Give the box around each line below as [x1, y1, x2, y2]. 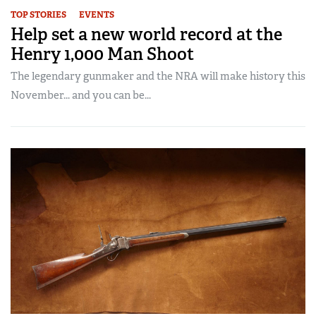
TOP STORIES [11, 8, 66, 20]
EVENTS [79, 8, 114, 20]
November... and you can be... [11, 87, 151, 102]
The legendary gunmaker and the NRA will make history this [11, 68, 305, 83]
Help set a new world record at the [11, 23, 282, 45]
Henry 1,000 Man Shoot [11, 42, 194, 65]
